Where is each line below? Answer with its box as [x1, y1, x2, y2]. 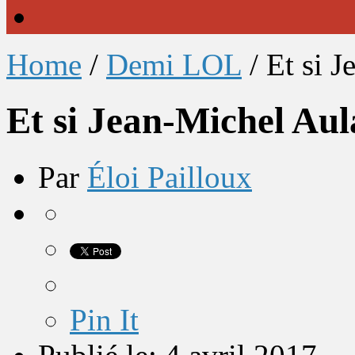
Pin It [70, 302, 139, 337]
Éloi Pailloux [87, 159, 252, 194]
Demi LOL [106, 48, 242, 82]
